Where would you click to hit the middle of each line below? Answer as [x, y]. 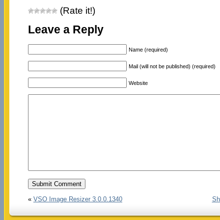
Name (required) [148, 49]
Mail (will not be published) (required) [172, 66]
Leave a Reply [66, 30]
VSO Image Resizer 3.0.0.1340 [78, 199]
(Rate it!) [76, 11]
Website [138, 83]
